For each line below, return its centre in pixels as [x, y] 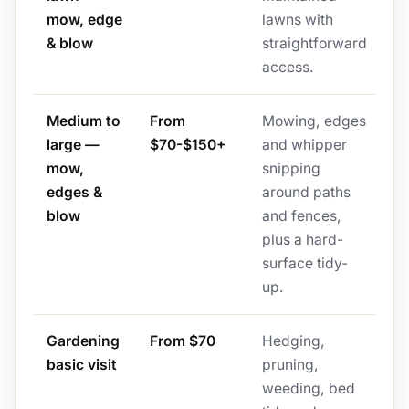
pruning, [290, 365]
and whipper [304, 145]
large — [73, 145]
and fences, [301, 216]
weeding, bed [308, 389]
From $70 [182, 341]
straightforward [314, 44]
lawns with [297, 20]
